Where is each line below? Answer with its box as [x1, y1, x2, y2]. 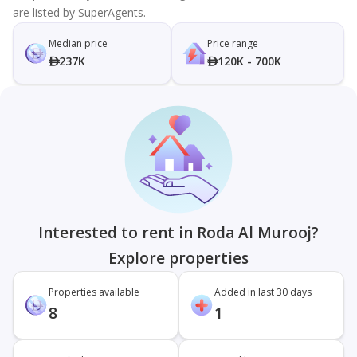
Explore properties [108, 248, 249, 269]
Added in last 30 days [214, 285, 312, 299]
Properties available [49, 285, 139, 299]
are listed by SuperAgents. [13, 5, 146, 20]
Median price [49, 37, 108, 50]
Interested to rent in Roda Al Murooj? [38, 222, 319, 243]
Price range [206, 37, 258, 50]
